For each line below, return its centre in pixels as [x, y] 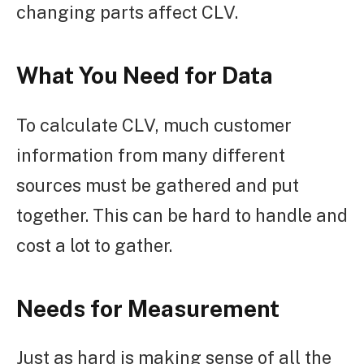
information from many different [151, 155]
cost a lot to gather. [94, 245]
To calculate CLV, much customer [154, 125]
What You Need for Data [145, 76]
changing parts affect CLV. [127, 13]
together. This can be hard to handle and [182, 215]
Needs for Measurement [148, 308]
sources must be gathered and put [158, 185]
